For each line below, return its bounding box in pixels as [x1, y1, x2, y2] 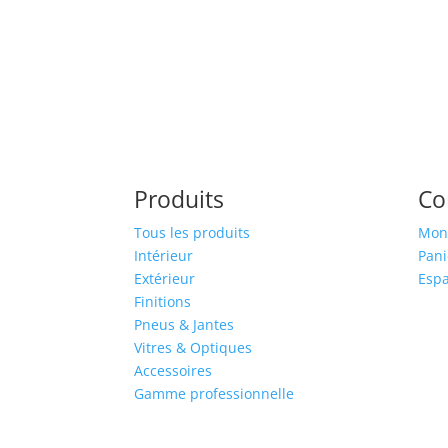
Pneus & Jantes [134, 315, 235, 335]
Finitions [134, 292, 192, 312]
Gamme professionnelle [134, 384, 295, 404]
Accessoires [134, 361, 213, 381]
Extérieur [134, 269, 196, 289]
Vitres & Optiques [134, 338, 253, 358]
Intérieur [134, 246, 194, 266]
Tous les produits [134, 223, 251, 243]
